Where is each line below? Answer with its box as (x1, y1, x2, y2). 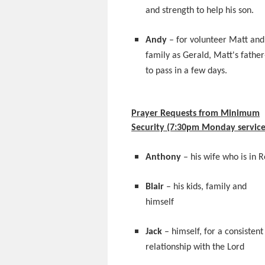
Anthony (146, 153, 181, 162)
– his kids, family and (164, 182, 247, 192)
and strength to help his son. (146, 6, 254, 15)
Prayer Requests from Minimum (131, 109, 260, 118)
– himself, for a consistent (162, 227, 263, 237)
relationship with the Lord (146, 243, 244, 252)
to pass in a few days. (146, 66, 227, 76)
